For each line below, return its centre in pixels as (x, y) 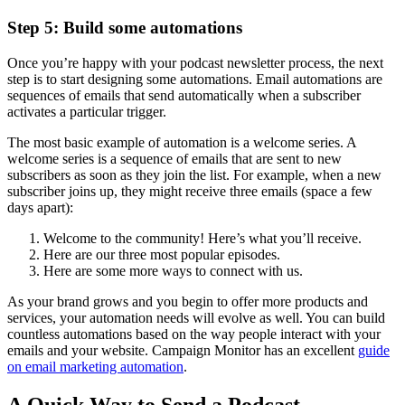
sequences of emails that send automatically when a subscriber (184, 95)
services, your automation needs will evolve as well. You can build (196, 317)
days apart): (40, 207)
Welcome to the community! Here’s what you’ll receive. (202, 238)
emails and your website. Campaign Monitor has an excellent (183, 350)
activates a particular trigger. (87, 111)
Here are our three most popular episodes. (162, 254)
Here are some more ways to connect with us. (173, 270)
